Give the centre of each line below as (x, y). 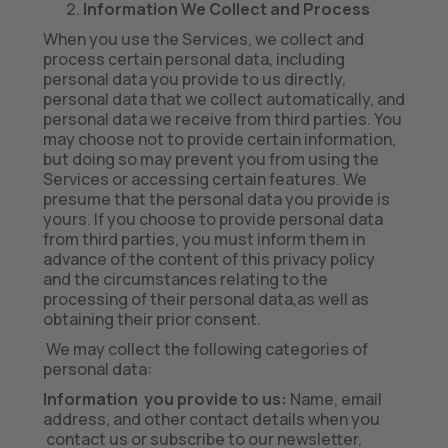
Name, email (334, 399)
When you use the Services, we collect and (203, 39)
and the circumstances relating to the (185, 279)
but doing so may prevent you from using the (210, 159)
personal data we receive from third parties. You (222, 119)
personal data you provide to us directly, (194, 79)
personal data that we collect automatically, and (223, 99)
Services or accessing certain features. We (204, 179)
